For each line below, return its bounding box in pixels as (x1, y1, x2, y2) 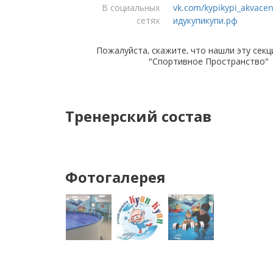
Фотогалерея (65, 167, 166, 187)
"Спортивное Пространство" (148, 55, 269, 67)
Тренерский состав (65, 106, 211, 126)
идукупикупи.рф (173, 15, 238, 26)
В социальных (102, 2, 160, 13)
